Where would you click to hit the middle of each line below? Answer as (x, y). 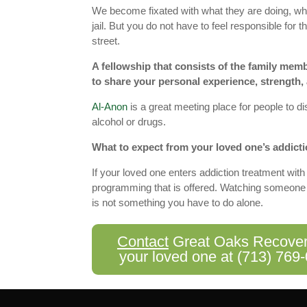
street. (106, 40)
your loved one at (178, 256)
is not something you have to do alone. (178, 202)
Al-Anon (110, 106)
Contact (143, 241)
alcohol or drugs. (129, 121)
